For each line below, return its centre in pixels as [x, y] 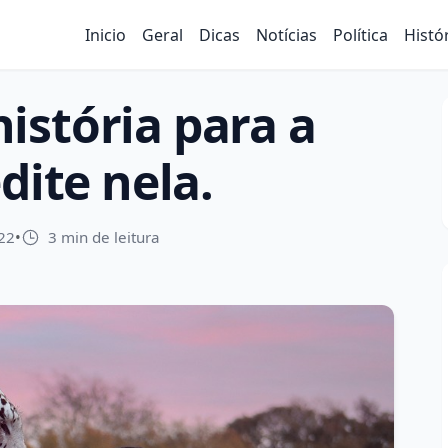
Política [360, 34]
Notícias [286, 34]
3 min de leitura [104, 237]
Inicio [105, 34]
